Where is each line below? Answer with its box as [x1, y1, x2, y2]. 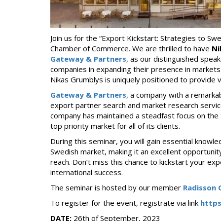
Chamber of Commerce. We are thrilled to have [50, 43, 212, 53]
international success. [50, 167, 123, 177]
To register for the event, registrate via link [50, 198, 200, 208]
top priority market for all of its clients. [50, 121, 180, 131]
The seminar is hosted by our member [50, 183, 183, 192]
